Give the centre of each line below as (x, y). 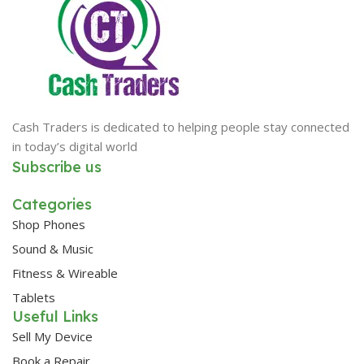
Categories (52, 204)
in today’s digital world (76, 146)
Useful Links (55, 316)
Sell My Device (52, 336)
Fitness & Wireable (65, 273)
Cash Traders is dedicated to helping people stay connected (181, 126)
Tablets (34, 297)
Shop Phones (49, 224)
